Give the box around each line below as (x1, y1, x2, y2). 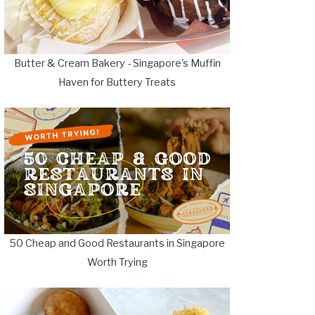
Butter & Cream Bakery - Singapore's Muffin (13, 57, 221, 70)
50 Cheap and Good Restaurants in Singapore (9, 237, 225, 250)
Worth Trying (86, 256, 148, 269)
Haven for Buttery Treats (58, 76, 176, 89)
